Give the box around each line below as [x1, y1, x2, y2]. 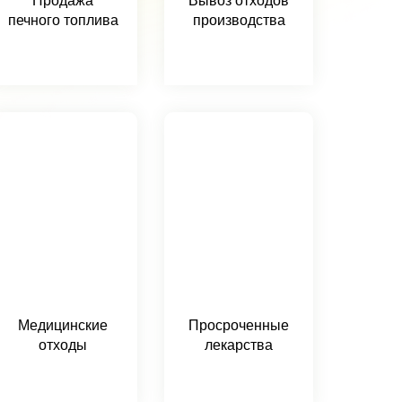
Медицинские [18, 318, 108, 333]
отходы [39, 337, 87, 353]
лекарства [205, 337, 273, 353]
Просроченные [188, 318, 289, 333]
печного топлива [7, 13, 118, 28]
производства [192, 13, 285, 28]
